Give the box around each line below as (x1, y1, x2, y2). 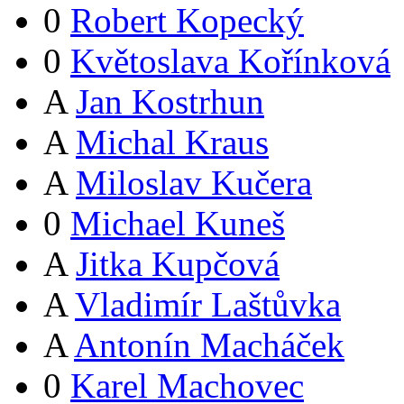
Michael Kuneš (70, 204, 285, 243)
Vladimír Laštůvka (75, 285, 341, 325)
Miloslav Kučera (76, 163, 312, 203)
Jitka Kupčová (76, 244, 280, 284)
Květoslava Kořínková (70, 41, 390, 81)
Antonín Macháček (74, 326, 344, 365)
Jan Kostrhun (76, 82, 264, 122)
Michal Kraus (76, 123, 269, 162)
